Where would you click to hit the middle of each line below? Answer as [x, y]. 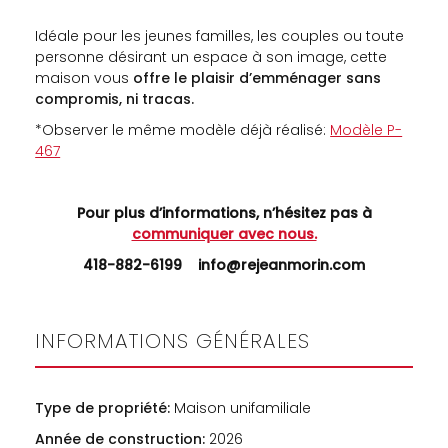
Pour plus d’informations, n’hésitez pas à [224, 213]
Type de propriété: [103, 408]
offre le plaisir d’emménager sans [257, 78]
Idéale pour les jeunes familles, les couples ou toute [220, 36]
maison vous [84, 78]
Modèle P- [366, 130]
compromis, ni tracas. [115, 99]
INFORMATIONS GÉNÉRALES [173, 341]
